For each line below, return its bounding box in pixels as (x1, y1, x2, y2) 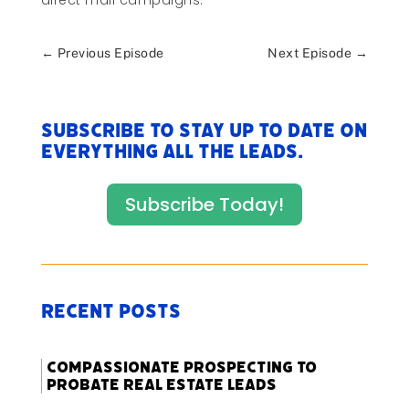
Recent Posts (40, 299, 181, 325)
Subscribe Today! (124, 192, 284, 218)
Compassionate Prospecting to (46, 357, 317, 379)
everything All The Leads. (40, 139, 303, 165)
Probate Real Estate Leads (46, 374, 277, 396)
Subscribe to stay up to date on (40, 118, 367, 144)
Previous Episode (57, 46, 164, 61)
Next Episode (267, 46, 352, 61)
